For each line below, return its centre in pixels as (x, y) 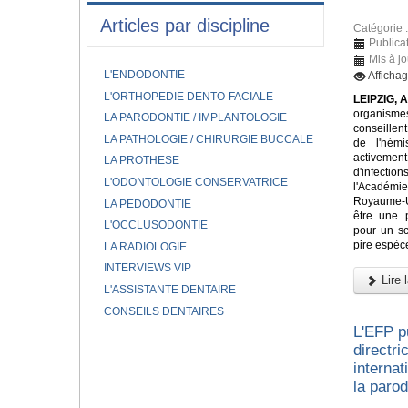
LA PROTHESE (141, 161)
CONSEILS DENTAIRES (163, 311)
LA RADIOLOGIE (145, 246)
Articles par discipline (184, 25)
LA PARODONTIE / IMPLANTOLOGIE (195, 118)
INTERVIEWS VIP (147, 268)
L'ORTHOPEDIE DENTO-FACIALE (188, 96)
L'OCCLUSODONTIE (155, 225)
